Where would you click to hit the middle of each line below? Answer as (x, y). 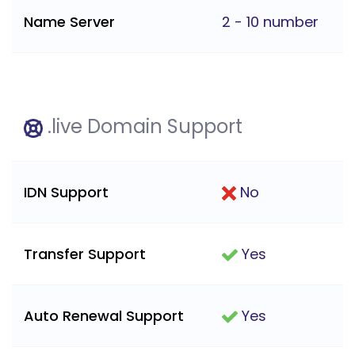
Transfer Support (85, 254)
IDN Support (66, 193)
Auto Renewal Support (104, 316)
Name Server (69, 22)
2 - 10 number (270, 22)
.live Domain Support (143, 127)
